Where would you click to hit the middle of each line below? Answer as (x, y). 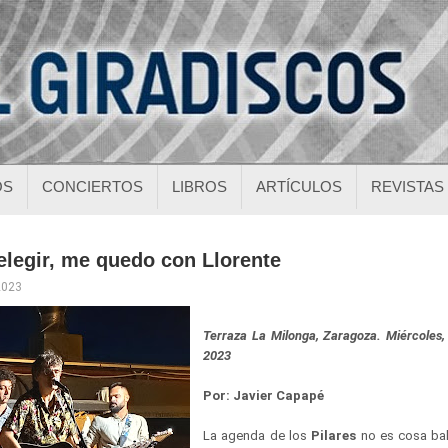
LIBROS (199, 186)
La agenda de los (257, 435)
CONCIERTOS (92, 186)
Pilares (334, 435)
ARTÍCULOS (299, 186)
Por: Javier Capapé (265, 395)
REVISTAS (407, 186)
